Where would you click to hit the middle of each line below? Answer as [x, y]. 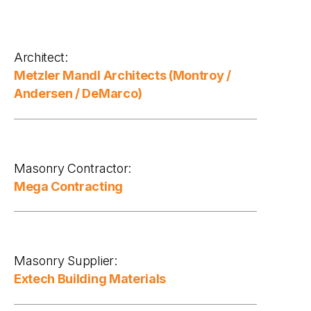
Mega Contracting [68, 186]
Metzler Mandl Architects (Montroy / [123, 76]
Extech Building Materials [90, 279]
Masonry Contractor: [73, 168]
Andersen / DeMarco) [78, 94]
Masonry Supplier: [66, 261]
